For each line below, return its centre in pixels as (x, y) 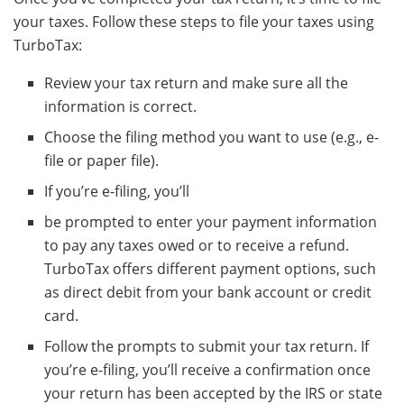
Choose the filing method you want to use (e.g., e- (212, 138)
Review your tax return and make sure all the (197, 83)
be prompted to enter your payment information (211, 222)
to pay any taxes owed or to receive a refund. (197, 246)
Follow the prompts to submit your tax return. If (207, 347)
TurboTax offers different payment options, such (211, 269)
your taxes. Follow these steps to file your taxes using (194, 22)
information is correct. (121, 107)
